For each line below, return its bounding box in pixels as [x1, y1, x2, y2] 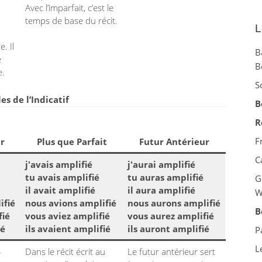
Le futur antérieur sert [127, 246, 215, 257]
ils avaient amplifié [25, 223, 111, 235]
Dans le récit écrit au [25, 246, 105, 257]
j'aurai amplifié [127, 158, 195, 170]
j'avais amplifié [25, 158, 92, 170]
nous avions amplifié [25, 197, 116, 209]
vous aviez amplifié [25, 210, 110, 222]
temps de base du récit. [25, 15, 118, 26]
